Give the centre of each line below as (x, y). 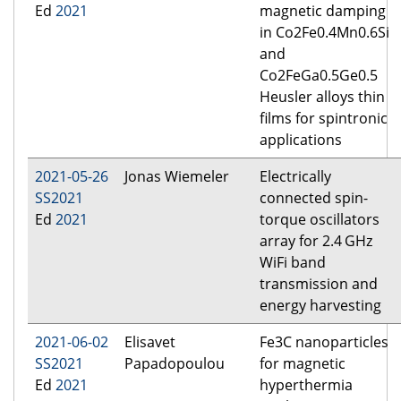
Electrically (295, 177)
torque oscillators (320, 220)
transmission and (319, 284)
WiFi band (293, 263)
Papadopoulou (175, 364)
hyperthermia (306, 385)
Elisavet (150, 342)
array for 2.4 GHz (316, 241)
